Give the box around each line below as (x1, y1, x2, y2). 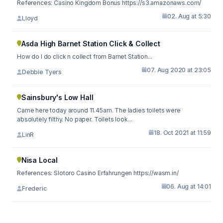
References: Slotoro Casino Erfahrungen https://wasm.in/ (54, 169, 179, 177)
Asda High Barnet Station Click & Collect (21, 39, 160, 48)
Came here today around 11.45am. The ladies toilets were (17, 106, 181, 114)
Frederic (21, 185, 47, 192)
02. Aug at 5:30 (167, 12, 211, 20)
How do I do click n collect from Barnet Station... (17, 52, 152, 60)
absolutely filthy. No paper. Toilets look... (17, 115, 132, 123)
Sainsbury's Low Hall (21, 93, 94, 102)
